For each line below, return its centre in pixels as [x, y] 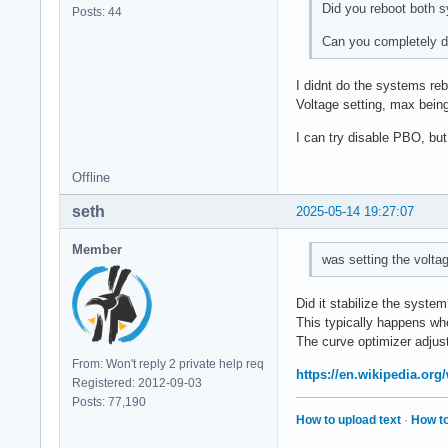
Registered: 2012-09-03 [137, 382]
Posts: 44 [97, 12]
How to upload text [348, 420]
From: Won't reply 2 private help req [168, 363]
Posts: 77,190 [109, 401]
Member [97, 249]
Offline [91, 177]
